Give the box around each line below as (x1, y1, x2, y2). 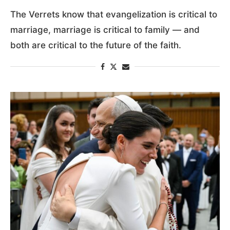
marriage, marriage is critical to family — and (10, 24, 200, 35)
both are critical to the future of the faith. (10, 40, 181, 50)
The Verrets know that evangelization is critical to (10, 9, 217, 20)
